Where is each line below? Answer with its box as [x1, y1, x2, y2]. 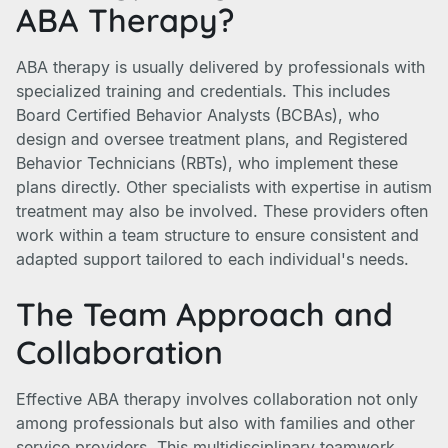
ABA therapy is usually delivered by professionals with [16, 57, 425, 77]
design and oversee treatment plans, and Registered [16, 129, 408, 149]
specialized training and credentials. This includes [16, 81, 390, 101]
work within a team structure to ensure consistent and [16, 225, 419, 245]
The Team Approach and [16, 294, 393, 334]
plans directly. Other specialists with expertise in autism [16, 177, 432, 197]
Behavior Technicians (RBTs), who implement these [16, 153, 398, 173]
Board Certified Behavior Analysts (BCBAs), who [16, 105, 380, 125]
